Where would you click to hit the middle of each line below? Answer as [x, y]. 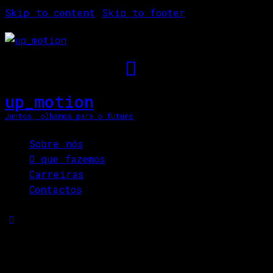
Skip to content [50, 12]
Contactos [55, 190]
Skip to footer [144, 12]
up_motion [49, 101]
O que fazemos [67, 159]
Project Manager [90, 255]
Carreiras [56, 174]
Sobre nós [56, 144]
